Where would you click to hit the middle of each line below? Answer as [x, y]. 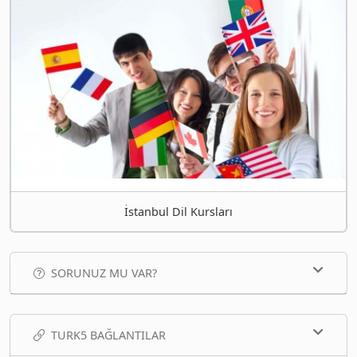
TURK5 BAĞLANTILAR [108, 335]
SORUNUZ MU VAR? [104, 273]
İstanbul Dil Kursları [178, 212]
